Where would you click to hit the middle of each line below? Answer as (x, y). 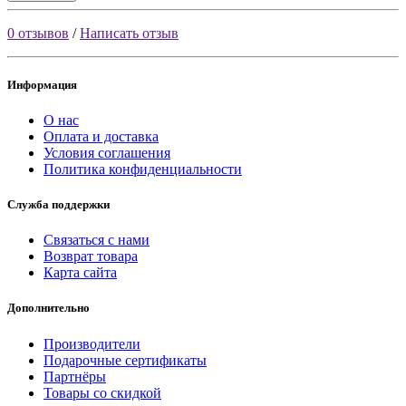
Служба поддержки (58, 205)
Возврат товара (91, 256)
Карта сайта (80, 273)
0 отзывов (38, 33)
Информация (42, 84)
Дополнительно (48, 308)
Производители (92, 343)
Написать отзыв (129, 33)
